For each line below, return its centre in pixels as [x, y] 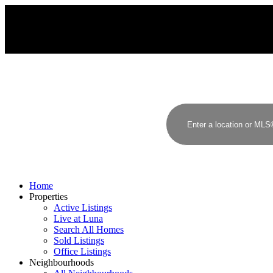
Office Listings [82, 251]
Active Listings [83, 207]
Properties [48, 197]
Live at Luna [78, 218]
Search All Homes [89, 229]
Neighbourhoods [62, 262]
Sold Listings [79, 240]
